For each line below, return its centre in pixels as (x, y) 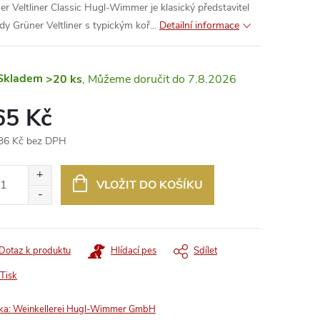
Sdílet (205, 251)
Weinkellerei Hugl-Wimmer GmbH (84, 309)
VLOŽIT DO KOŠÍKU (149, 185)
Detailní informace (199, 25)
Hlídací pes (134, 251)
